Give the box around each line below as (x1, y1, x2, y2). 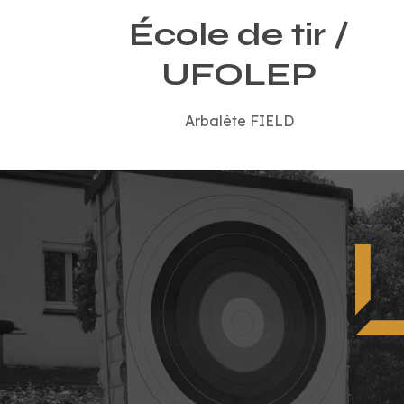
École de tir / (129, 15, 350, 55)
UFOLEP (161, 55, 317, 95)
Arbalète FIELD (184, 112, 294, 131)
